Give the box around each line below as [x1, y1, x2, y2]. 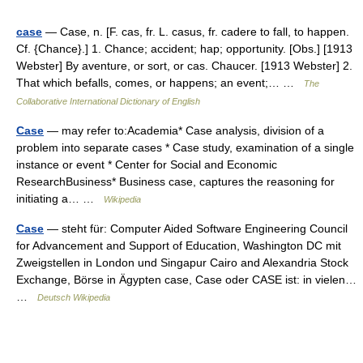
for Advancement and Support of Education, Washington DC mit [16, 239, 341, 253]
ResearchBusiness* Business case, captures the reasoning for [16, 175, 335, 189]
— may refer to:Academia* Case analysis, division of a [44, 124, 324, 138]
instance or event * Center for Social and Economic [16, 158, 277, 172]
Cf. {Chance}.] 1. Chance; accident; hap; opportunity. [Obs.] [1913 [16, 42, 352, 56]
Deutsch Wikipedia [37, 293, 110, 303]
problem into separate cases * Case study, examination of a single [16, 141, 354, 155]
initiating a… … [16, 192, 104, 206]
